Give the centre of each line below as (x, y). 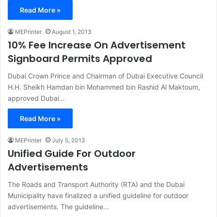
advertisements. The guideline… (58, 207)
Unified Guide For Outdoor (72, 154)
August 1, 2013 (72, 32)
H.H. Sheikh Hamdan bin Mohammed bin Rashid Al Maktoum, (104, 87)
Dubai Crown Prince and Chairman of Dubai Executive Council (105, 76)
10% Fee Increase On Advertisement (97, 45)
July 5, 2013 (69, 140)
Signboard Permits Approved (80, 59)
